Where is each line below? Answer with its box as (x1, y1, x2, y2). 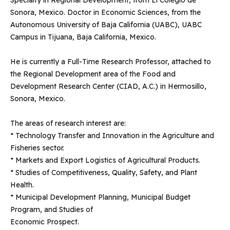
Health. (10, 180, 34, 190)
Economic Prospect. (10, 217, 79, 227)
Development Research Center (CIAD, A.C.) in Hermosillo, (10, 82, 206, 91)
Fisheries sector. (10, 143, 64, 153)
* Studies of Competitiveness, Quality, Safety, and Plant (10, 168, 197, 178)
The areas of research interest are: (10, 119, 126, 128)
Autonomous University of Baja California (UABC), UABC (10, 20, 202, 30)
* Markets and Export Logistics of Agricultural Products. (10, 156, 200, 165)
